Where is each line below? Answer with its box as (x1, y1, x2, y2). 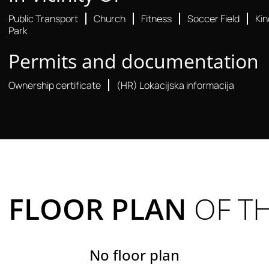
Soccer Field (187, 11, 240, 25)
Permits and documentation (8, 47, 259, 74)
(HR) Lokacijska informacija (116, 78, 234, 92)
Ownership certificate (8, 78, 101, 92)
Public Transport (8, 11, 78, 25)
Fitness (141, 11, 172, 25)
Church (94, 11, 125, 25)
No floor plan (89, 244, 180, 265)
